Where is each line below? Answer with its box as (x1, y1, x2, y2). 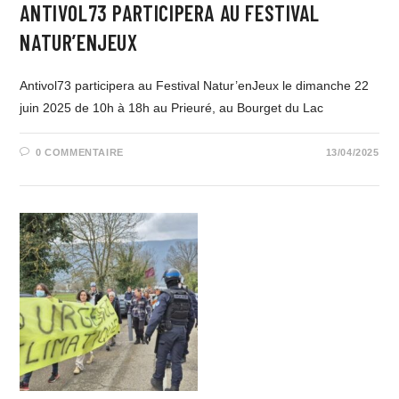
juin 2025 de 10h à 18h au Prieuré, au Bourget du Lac (20, 101, 324, 115)
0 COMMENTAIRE (36, 147, 124, 158)
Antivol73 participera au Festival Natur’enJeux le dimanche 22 (20, 78, 370, 93)
